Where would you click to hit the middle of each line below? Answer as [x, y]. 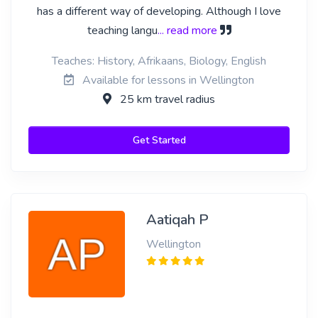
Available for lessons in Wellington [167, 80]
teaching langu [122, 31]
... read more [187, 31]
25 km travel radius [166, 99]
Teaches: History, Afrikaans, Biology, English [159, 61]
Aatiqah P [177, 220]
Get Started [159, 140]
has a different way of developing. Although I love [159, 11]
